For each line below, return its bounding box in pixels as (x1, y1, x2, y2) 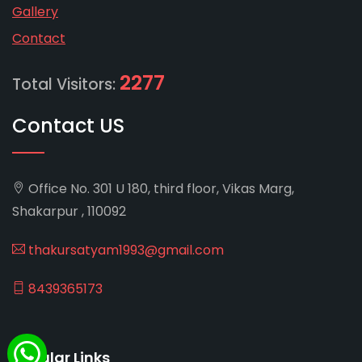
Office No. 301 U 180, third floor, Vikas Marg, (25, 179, 294, 198)
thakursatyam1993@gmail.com (25, 240, 224, 259)
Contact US (12, 112, 124, 139)
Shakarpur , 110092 (12, 201, 126, 221)
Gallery (12, 2, 58, 22)
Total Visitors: (12, 73, 120, 95)
